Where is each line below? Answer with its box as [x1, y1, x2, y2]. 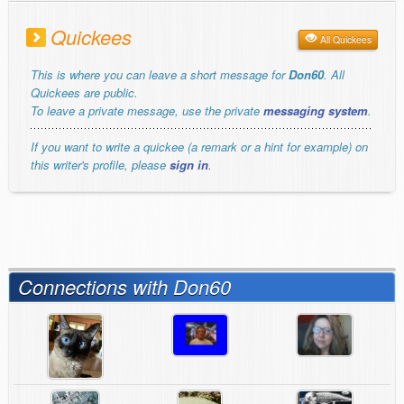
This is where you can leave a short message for [31, 66, 289, 84]
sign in [170, 156, 208, 174]
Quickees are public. [31, 84, 138, 102]
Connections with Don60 [18, 272, 231, 301]
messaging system [263, 102, 368, 120]
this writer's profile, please [31, 156, 170, 174]
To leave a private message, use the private [31, 102, 263, 120]
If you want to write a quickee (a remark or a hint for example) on [31, 138, 368, 156]
